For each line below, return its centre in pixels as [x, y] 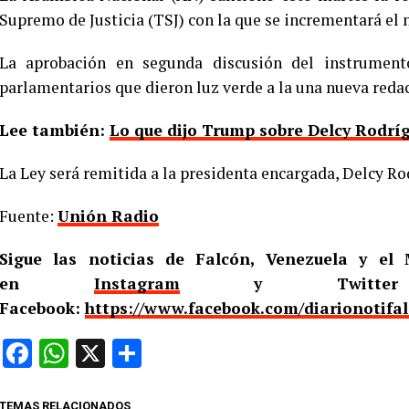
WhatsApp [134, 353]
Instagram [136, 283]
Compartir [206, 353]
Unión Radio [108, 216]
